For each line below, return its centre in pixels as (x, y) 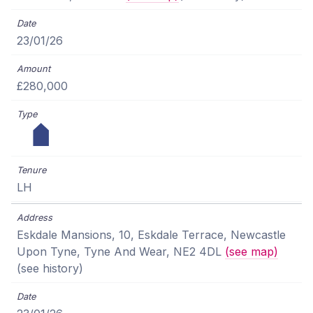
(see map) (252, 252)
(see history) (50, 269)
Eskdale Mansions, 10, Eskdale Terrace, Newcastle (151, 235)
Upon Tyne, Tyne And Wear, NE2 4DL (121, 252)
